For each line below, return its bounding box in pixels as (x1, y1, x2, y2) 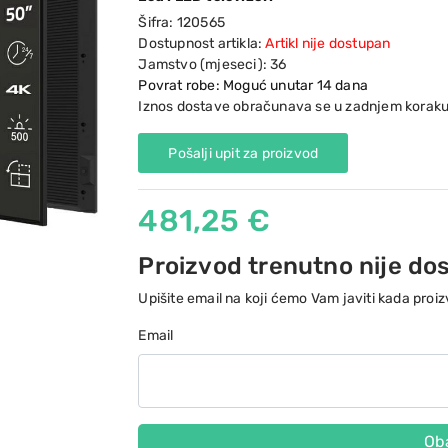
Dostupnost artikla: (138, 35, 266, 52)
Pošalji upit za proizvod (168, 144, 319, 162)
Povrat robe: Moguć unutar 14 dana (138, 77, 368, 94)
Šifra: (138, 14, 177, 31)
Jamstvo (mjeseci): (138, 56, 271, 73)
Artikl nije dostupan (265, 35, 391, 52)
